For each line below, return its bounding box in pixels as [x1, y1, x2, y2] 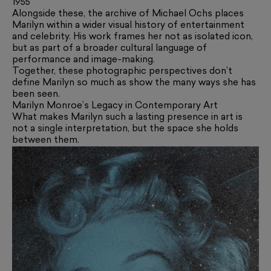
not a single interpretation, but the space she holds [12, 125, 238, 134]
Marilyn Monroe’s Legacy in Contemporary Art [12, 102, 218, 111]
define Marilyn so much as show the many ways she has [12, 79, 256, 88]
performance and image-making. [12, 56, 155, 65]
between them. [12, 136, 79, 146]
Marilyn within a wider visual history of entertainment [12, 21, 244, 31]
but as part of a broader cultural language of [12, 44, 207, 54]
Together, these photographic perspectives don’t [12, 67, 232, 77]
